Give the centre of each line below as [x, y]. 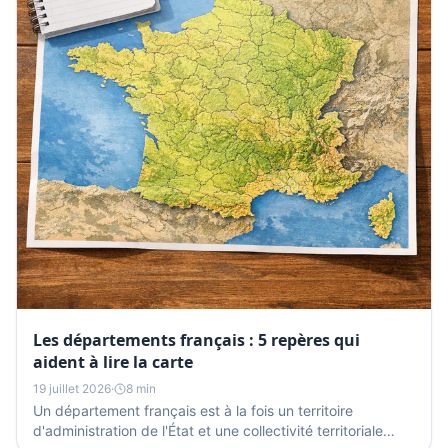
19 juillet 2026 [72, 388]
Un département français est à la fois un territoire [193, 410]
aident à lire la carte [113, 362]
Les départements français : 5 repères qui [196, 340]
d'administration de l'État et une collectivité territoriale [208, 430]
